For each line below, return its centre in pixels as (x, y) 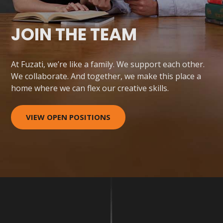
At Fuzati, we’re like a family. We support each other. (108, 64)
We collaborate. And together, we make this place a (106, 76)
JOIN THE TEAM (74, 34)
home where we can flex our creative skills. (90, 88)
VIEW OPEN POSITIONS (68, 117)
